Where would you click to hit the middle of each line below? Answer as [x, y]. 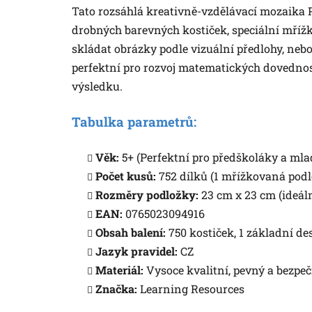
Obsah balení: [131, 232]
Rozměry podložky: [147, 194]
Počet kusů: [126, 175]
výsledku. [97, 86]
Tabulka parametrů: [134, 121]
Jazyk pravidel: [136, 251]
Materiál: [119, 270]
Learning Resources [191, 288]
